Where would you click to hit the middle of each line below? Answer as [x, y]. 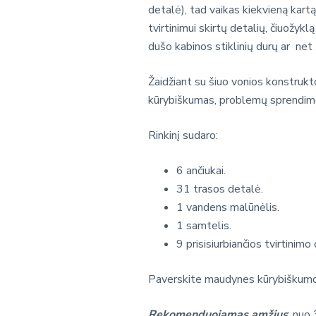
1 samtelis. [204, 225]
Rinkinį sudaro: [183, 135]
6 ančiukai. [201, 170]
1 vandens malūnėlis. [228, 207]
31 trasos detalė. [220, 189]
